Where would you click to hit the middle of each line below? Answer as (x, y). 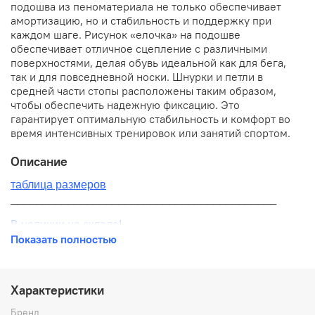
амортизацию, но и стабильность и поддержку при (141, 21)
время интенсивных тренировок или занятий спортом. (150, 133)
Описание (39, 161)
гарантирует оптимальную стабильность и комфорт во (150, 119)
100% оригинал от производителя (98, 251)
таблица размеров (58, 185)
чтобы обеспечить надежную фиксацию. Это (125, 105)
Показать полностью (64, 239)
